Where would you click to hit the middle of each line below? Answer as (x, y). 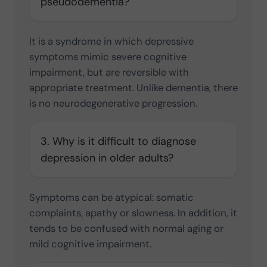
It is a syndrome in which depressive (111, 41)
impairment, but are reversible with (109, 72)
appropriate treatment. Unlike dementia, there (133, 88)
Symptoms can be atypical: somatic (111, 198)
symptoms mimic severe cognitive (108, 57)
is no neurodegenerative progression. (113, 103)
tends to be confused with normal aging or (126, 229)
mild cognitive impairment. (90, 244)
